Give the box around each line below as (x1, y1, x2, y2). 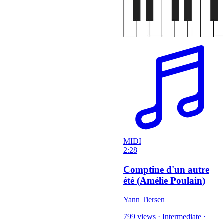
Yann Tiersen (123, 195, 165, 204)
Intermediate (162, 212, 201, 221)
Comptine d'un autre (123, 164, 209, 175)
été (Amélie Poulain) (123, 175, 205, 186)
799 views (123, 212, 156, 221)
